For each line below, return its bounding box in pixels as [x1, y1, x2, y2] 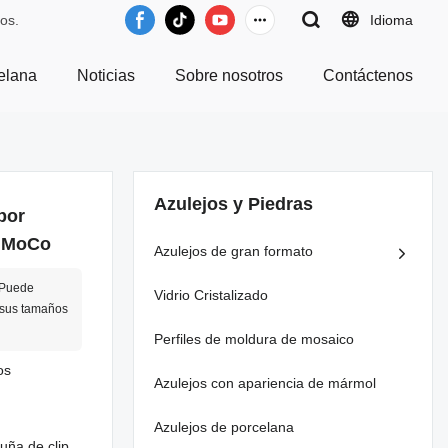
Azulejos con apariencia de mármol [154, 375, 376, 391]
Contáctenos [323, 67, 413, 84]
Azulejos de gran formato [154, 243, 313, 259]
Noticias [77, 67, 135, 84]
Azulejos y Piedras [154, 194, 313, 214]
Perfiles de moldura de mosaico [154, 331, 354, 347]
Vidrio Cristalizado [154, 287, 268, 303]
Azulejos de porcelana [154, 419, 294, 435]
